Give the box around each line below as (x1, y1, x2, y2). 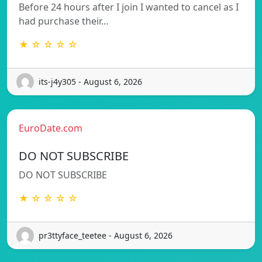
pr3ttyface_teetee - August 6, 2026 (39, 230, 173, 242)
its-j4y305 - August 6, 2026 (39, 76, 142, 88)
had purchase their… (19, 14, 109, 27)
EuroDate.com (19, 121, 82, 135)
